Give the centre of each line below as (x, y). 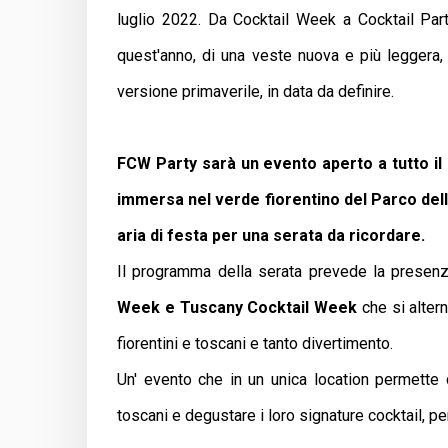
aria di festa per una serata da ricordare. (271, 235)
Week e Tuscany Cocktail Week (237, 307)
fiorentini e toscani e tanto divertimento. (257, 343)
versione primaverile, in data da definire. (257, 91)
